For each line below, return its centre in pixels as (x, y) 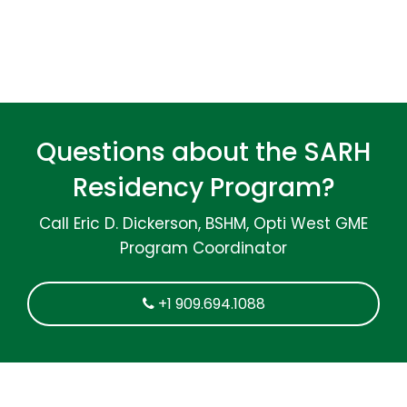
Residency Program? (203, 187)
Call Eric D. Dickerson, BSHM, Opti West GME (203, 223)
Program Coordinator (203, 248)
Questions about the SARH (203, 152)
